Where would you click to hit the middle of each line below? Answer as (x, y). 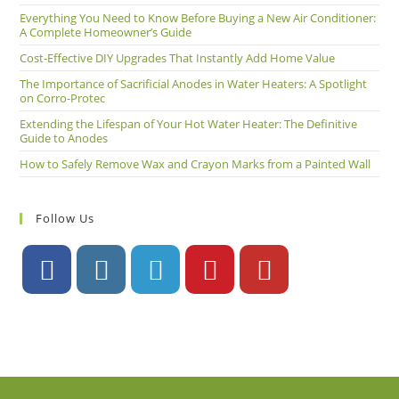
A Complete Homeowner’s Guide (106, 32)
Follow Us (65, 218)
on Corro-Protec (63, 98)
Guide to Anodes (64, 138)
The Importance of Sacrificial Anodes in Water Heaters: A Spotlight (194, 84)
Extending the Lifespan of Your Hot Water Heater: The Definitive (189, 124)
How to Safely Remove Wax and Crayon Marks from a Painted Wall (195, 164)
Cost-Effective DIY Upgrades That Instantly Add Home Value (178, 58)
